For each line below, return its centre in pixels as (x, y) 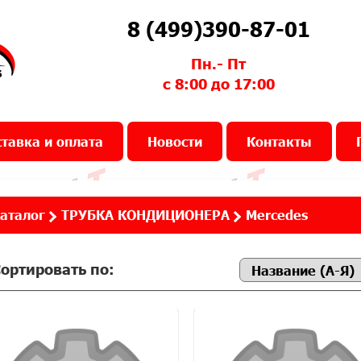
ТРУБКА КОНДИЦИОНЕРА (145, 215)
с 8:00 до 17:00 (218, 84)
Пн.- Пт (219, 64)
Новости (175, 141)
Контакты (279, 141)
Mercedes (277, 215)
